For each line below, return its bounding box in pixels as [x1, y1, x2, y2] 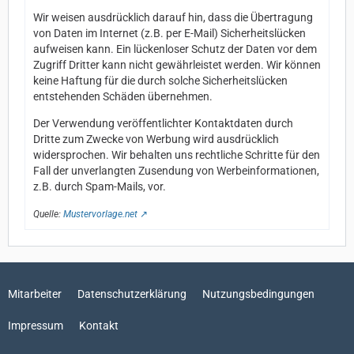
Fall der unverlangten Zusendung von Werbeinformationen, [33, 164, 319, 177]
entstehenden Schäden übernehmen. [33, 90, 213, 103]
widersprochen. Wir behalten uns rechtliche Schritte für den [33, 149, 320, 161]
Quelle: [33, 209, 63, 220]
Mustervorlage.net [63, 209, 137, 220]
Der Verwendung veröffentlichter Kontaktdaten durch [33, 117, 293, 130]
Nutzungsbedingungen [202, 288, 314, 300]
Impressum [8, 319, 63, 332]
